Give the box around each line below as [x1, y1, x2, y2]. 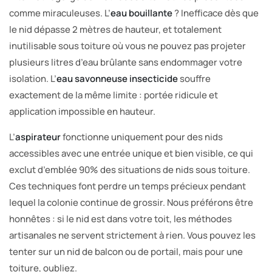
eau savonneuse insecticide [56, 72, 178, 85]
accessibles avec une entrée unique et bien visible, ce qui [9, 146, 253, 160]
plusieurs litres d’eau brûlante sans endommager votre [9, 55, 242, 69]
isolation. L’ [9, 72, 56, 85]
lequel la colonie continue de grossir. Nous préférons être [9, 195, 253, 209]
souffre [178, 72, 211, 85]
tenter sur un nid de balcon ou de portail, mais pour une [9, 245, 243, 258]
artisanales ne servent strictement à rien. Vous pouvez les [9, 228, 256, 242]
